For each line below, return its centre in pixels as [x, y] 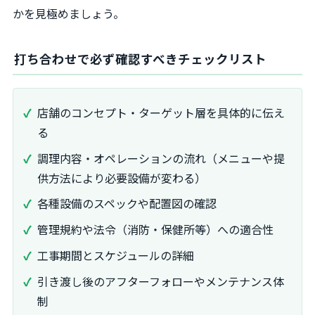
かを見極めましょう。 [69, 13]
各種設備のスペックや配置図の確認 [127, 204]
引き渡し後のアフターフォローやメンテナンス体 [161, 281]
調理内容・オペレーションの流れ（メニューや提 [161, 158]
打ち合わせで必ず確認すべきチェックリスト [140, 58]
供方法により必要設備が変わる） [122, 178]
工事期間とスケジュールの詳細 [116, 256]
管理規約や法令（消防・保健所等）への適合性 [155, 230]
